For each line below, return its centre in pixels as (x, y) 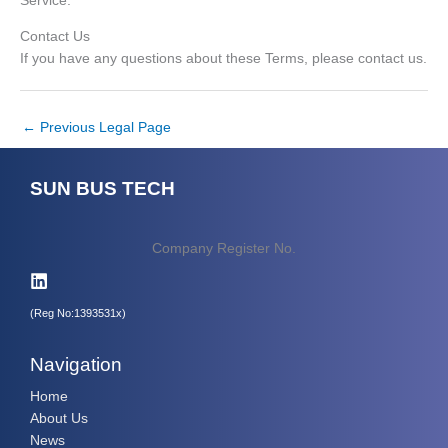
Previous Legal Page (103, 127)
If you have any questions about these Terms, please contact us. (223, 58)
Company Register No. (224, 249)
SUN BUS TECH (102, 188)
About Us (59, 419)
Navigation (76, 365)
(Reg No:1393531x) (78, 313)
